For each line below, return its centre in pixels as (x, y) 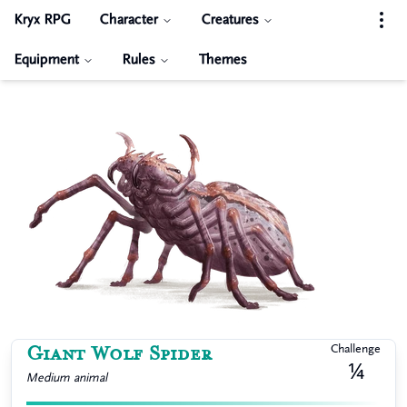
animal (90, 377)
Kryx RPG (43, 20)
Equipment (47, 60)
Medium (48, 377)
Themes (223, 60)
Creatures (230, 20)
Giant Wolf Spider (119, 354)
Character (129, 20)
